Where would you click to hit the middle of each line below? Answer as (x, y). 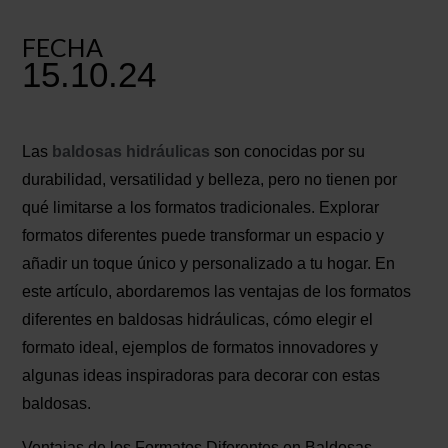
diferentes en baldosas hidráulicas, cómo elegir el (198, 320)
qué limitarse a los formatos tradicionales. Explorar (201, 208)
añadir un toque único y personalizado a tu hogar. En (209, 264)
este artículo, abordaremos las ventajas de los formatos (217, 292)
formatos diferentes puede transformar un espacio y (203, 236)
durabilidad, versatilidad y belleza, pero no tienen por (210, 180)
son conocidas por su (288, 152)
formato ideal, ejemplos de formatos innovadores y (200, 348)
